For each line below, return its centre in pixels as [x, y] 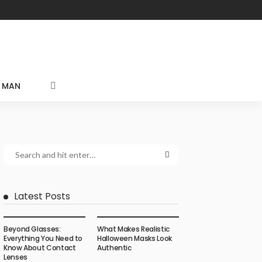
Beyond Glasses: [32, 229]
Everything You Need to [43, 238]
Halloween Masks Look [135, 238]
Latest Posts [42, 196]
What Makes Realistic [133, 229]
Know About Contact [40, 247]
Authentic [114, 247]
